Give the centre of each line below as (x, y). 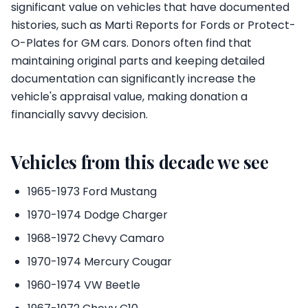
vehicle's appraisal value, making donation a (129, 97)
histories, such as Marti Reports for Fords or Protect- (153, 25)
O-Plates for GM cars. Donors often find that (131, 43)
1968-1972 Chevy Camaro (96, 238)
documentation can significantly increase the (133, 79)
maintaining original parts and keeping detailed (138, 61)
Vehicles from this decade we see (140, 162)
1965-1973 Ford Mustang (92, 191)
